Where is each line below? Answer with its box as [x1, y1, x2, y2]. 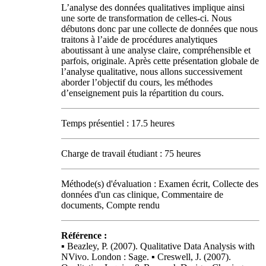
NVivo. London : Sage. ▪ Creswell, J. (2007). [61, 252, 231, 262]
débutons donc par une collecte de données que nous [61, 24, 258, 34]
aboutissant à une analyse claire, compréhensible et [61, 45, 251, 55]
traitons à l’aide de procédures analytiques [61, 34, 217, 45]
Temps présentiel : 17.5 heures [61, 118, 175, 128]
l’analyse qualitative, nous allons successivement [61, 66, 242, 77]
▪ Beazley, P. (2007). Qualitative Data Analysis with [61, 241, 255, 251]
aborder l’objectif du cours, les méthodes [61, 77, 213, 87]
